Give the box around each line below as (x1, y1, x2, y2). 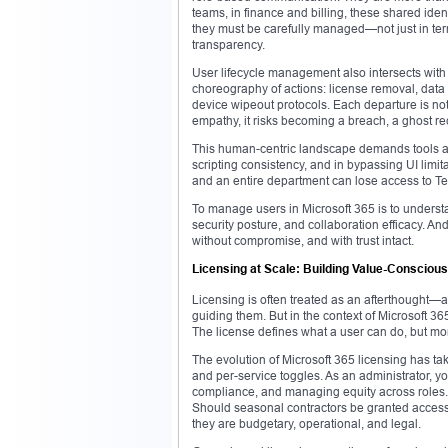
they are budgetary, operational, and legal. (192, 415, 421, 431)
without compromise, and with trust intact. (192, 232, 414, 248)
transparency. (192, 36, 265, 52)
